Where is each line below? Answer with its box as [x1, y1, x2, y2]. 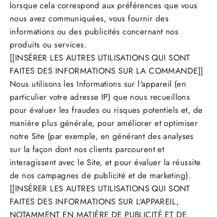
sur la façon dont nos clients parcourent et [10, 143, 165, 155]
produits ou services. [10, 39, 87, 51]
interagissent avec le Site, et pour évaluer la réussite [10, 156, 201, 169]
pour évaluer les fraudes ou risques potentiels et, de [10, 104, 203, 116]
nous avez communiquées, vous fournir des [10, 13, 169, 25]
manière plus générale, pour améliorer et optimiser [10, 117, 198, 129]
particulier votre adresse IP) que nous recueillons [10, 91, 190, 103]
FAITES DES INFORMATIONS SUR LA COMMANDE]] [10, 65, 203, 77]
